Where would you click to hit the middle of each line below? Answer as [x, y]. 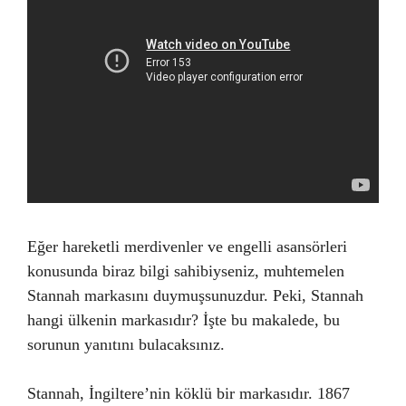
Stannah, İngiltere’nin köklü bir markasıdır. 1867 [188, 393]
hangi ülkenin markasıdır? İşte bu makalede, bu [184, 319]
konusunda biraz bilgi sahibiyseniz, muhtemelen [186, 271]
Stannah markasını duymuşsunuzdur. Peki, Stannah [195, 295]
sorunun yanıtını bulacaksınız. [126, 344]
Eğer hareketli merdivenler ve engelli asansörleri [187, 246]
